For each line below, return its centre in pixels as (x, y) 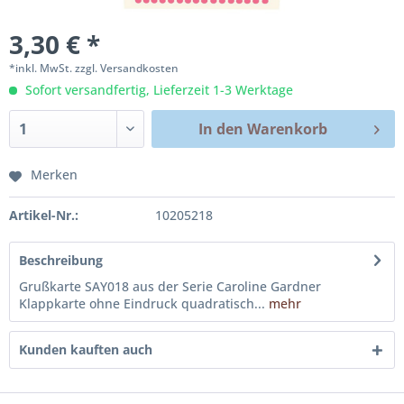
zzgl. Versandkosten (127, 68)
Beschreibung (61, 260)
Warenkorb (287, 129)
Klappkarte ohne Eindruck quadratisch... (142, 303)
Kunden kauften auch (86, 349)
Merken (54, 174)
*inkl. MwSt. (42, 68)
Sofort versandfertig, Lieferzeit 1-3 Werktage (157, 90)
